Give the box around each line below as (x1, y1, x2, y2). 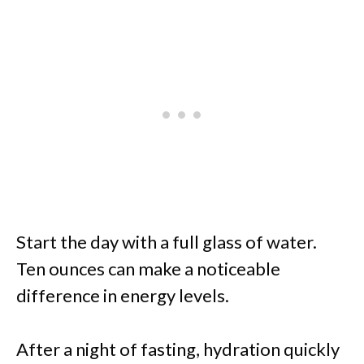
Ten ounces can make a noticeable (16, 258, 280, 280)
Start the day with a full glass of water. (16, 231, 317, 253)
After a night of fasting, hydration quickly (16, 338, 340, 361)
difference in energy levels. (16, 284, 229, 307)
